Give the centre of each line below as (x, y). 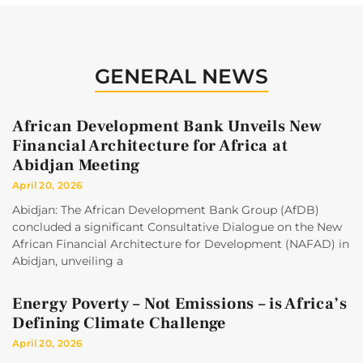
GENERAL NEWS (181, 77)
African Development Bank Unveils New (167, 127)
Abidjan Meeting (76, 166)
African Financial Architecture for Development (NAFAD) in (181, 244)
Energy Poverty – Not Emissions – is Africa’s (180, 304)
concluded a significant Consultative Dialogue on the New (177, 227)
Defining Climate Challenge (120, 324)
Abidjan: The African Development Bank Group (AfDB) (166, 210)
